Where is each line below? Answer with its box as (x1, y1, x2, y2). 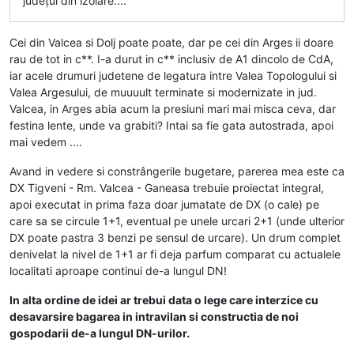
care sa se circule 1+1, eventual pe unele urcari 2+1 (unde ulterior (9, 213, 345, 228)
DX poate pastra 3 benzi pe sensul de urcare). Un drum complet (9, 230, 341, 244)
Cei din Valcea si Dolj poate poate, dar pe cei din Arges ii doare (9, 35, 333, 49)
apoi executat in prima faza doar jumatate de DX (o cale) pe (9, 197, 319, 211)
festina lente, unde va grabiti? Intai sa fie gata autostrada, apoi (9, 118, 333, 132)
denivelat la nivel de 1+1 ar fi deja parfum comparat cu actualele (9, 247, 341, 261)
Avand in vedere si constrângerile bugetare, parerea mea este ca (9, 164, 345, 178)
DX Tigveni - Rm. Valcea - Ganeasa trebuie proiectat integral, (9, 180, 324, 194)
